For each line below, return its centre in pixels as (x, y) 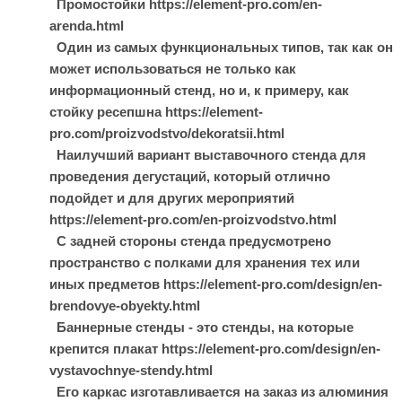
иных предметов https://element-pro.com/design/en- (216, 284)
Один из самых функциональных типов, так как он (221, 47)
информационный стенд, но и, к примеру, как (199, 90)
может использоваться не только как (173, 69)
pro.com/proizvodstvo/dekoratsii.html (167, 133)
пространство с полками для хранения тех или (205, 262)
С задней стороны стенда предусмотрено (190, 241)
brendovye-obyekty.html (125, 306)
